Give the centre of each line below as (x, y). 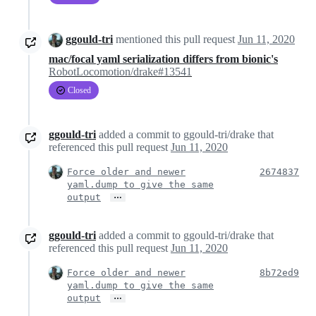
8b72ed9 (279, 273)
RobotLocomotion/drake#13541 (120, 72)
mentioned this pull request (175, 39)
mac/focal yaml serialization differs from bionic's (163, 59)
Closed (79, 91)
